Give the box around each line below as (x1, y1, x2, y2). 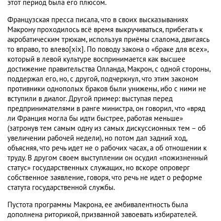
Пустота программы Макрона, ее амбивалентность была (7, 200, 188, 210)
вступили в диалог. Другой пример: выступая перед (7, 94, 173, 104)
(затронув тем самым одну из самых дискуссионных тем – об (7, 124, 206, 133)
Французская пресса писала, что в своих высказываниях (7, 15, 188, 25)
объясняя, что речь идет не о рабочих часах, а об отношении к (7, 144, 207, 153)
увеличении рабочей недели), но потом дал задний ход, (7, 134, 187, 143)
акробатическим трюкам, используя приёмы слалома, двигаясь (7, 35, 209, 44)
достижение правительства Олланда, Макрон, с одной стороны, (7, 65, 210, 74)
